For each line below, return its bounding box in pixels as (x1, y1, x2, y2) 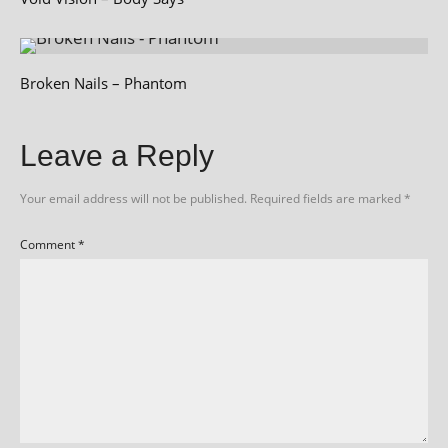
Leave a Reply (20, 138, 214, 172)
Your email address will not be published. (20, 189, 247, 207)
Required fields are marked (250, 189, 404, 207)
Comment (20, 235, 78, 253)
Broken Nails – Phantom (20, 72, 187, 93)
